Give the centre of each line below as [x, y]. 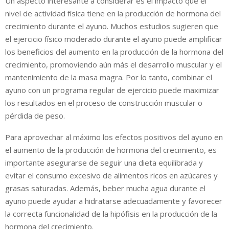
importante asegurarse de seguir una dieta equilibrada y [104, 162]
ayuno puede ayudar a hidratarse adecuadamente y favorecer [114, 201]
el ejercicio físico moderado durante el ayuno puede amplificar [114, 39]
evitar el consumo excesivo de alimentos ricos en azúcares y [111, 175]
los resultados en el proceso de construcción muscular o [104, 102]
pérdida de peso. [35, 115]
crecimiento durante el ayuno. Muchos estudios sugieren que [112, 26]
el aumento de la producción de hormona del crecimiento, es [111, 150]
